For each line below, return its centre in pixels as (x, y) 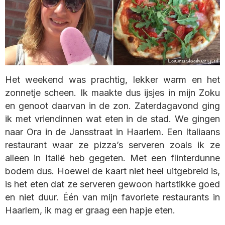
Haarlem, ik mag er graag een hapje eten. (90, 210)
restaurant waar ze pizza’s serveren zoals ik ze (113, 145)
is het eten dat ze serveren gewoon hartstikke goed (113, 184)
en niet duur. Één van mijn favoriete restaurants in (113, 197)
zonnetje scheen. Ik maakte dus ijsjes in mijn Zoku (113, 93)
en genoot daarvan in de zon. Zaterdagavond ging (113, 106)
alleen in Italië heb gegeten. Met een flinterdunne (113, 158)
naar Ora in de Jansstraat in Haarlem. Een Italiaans (113, 132)
